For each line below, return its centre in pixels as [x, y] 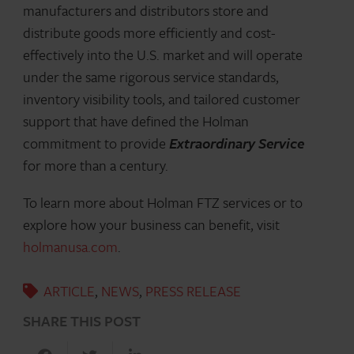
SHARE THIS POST [81, 321]
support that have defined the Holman [136, 121]
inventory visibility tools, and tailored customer [161, 98]
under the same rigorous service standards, [151, 76]
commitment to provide [96, 143]
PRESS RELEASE [194, 291]
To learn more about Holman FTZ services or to [162, 202]
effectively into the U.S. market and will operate [162, 54]
